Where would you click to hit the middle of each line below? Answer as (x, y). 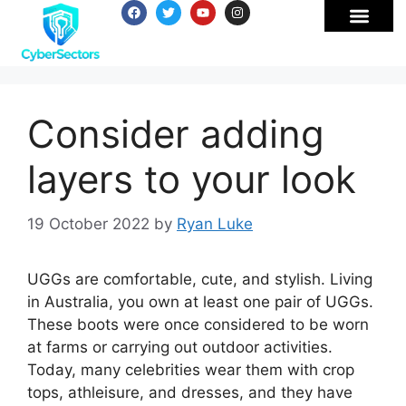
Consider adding (176, 134)
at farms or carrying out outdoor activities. (180, 347)
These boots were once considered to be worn (198, 324)
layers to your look (192, 179)
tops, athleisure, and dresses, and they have (190, 392)
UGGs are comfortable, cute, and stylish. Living (200, 279)
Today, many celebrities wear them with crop (191, 369)
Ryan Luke (215, 223)
